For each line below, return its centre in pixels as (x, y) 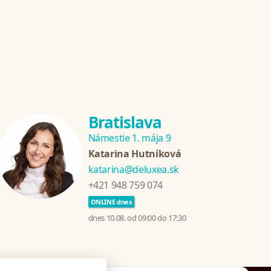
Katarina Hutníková (135, 154)
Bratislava (125, 122)
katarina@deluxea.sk (133, 170)
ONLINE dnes (111, 202)
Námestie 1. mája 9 (129, 138)
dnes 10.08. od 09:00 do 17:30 (137, 218)
